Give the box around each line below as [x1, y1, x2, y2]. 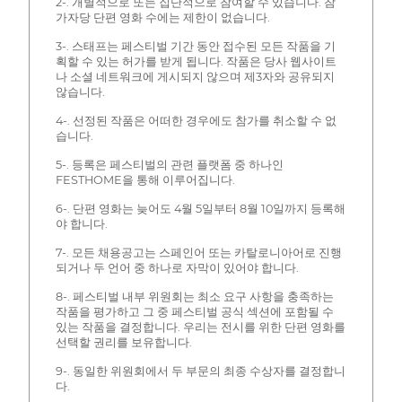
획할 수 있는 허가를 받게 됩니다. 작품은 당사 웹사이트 [55, 54, 336, 68]
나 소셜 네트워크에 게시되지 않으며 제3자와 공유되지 [55, 69, 335, 83]
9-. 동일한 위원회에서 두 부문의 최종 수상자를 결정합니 [55, 363, 345, 378]
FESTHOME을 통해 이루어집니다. [55, 172, 235, 187]
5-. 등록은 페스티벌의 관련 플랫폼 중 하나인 [55, 157, 284, 171]
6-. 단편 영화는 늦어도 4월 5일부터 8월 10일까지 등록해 [55, 201, 345, 215]
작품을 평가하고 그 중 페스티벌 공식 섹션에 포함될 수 [55, 304, 334, 319]
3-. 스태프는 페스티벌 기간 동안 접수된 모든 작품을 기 [55, 39, 336, 53]
